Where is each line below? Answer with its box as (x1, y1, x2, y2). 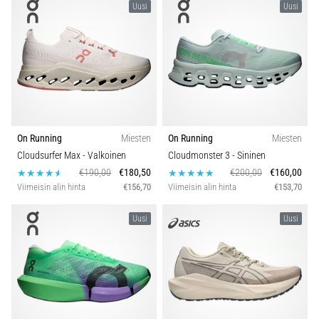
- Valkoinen (83, 149, 126, 162)
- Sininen (232, 149, 266, 162)
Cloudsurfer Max (17, 149, 83, 162)
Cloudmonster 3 (168, 149, 232, 162)
